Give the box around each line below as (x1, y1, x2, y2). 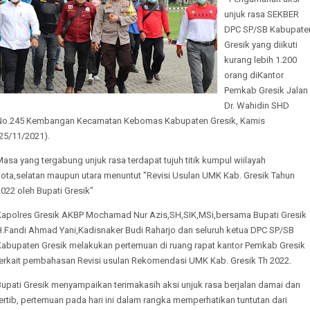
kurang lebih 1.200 (224, 55, 297, 65)
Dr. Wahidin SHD (224, 100, 289, 111)
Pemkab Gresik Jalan (224, 85, 308, 95)
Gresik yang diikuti (224, 39, 298, 50)
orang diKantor (224, 70, 284, 80)
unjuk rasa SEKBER (224, 9, 299, 19)
